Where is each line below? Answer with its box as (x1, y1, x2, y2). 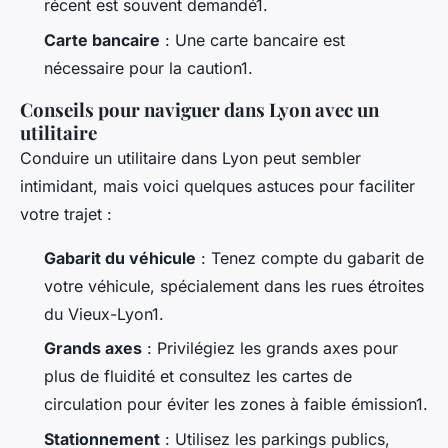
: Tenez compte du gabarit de (196, 247, 424, 268)
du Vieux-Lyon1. (44, 303, 164, 324)
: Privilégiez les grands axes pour (142, 338, 398, 359)
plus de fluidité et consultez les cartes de (44, 366, 352, 387)
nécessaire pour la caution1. (44, 57, 253, 78)
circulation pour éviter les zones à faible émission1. (44, 394, 428, 415)
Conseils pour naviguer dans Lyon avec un (20, 96, 379, 122)
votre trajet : (20, 203, 112, 224)
